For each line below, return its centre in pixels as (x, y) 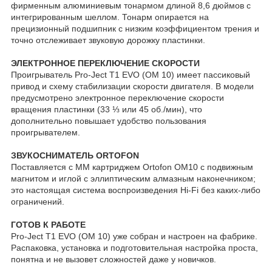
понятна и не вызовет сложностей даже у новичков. (114, 260)
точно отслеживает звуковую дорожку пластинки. (108, 40)
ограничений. (38, 202)
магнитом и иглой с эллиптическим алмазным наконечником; (133, 179)
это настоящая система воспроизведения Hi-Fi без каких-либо (136, 190)
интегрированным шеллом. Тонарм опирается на (110, 17)
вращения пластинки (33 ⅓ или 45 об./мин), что (107, 110)
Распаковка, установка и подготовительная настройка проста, (134, 248)
